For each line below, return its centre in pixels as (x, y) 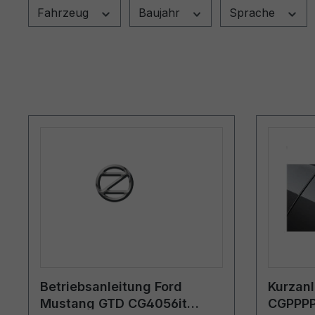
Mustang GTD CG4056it (114, 303)
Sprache (254, 12)
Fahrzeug (65, 12)
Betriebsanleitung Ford (111, 286)
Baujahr (161, 12)
